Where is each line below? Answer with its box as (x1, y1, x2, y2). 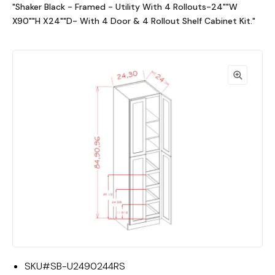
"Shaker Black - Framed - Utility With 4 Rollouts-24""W (12, 1, 238, 12)
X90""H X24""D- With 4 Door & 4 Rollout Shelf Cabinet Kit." (12, 15, 255, 26)
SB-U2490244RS (50, 260, 125, 273)
